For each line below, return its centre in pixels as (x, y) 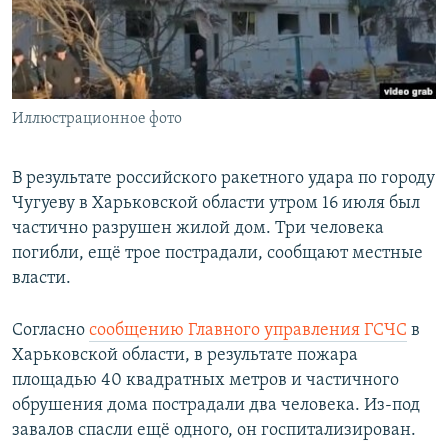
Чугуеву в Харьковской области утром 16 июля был (216, 204)
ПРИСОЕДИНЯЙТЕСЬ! (81, 16)
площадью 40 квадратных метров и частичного (205, 381)
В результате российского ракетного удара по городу (223, 179)
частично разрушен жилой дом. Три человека (198, 229)
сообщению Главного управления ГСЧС (248, 331)
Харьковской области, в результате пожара (185, 356)
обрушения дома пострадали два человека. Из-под (216, 406)
